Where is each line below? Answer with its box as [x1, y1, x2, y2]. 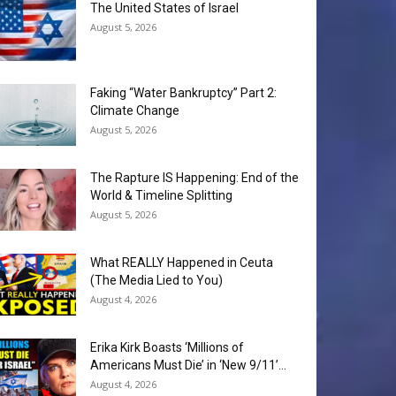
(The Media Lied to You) [90, 273, 223, 288]
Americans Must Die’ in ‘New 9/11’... [90, 358, 286, 373]
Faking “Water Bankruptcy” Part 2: [90, 86, 277, 101]
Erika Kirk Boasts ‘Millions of [90, 340, 244, 355]
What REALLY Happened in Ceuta [90, 255, 273, 270]
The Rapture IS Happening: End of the [90, 171, 299, 186]
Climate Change [90, 103, 179, 118]
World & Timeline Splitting [90, 188, 232, 203]
